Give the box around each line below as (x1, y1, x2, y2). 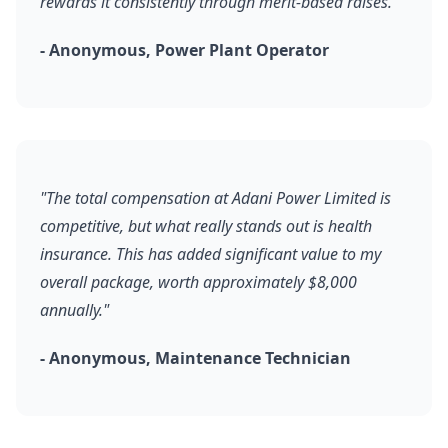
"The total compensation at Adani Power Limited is (40, 187, 391, 209)
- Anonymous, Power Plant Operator (40, 39, 329, 61)
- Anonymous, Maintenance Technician (40, 347, 351, 369)
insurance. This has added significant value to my (40, 243, 381, 265)
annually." (40, 299, 109, 321)
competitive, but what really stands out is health (40, 215, 372, 237)
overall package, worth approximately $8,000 (40, 271, 357, 293)
